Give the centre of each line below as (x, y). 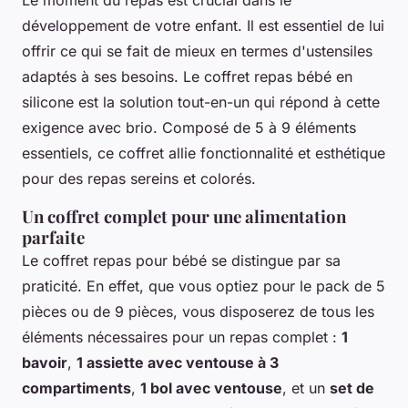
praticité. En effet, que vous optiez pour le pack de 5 (204, 286)
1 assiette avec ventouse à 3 (178, 363)
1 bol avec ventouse (211, 388)
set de (352, 388)
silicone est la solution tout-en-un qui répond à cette (201, 102)
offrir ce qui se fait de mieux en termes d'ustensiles (197, 51)
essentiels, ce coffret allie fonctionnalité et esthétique (204, 153)
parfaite (53, 238)
